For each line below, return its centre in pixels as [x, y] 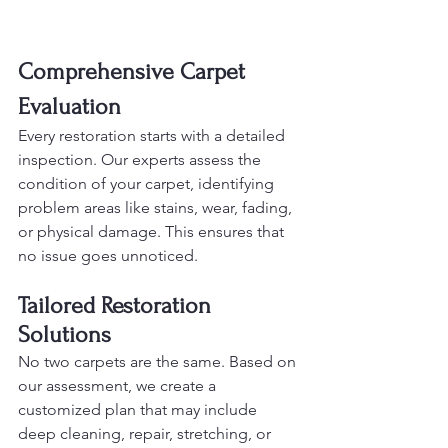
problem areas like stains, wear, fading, [157, 207]
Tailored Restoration [117, 305]
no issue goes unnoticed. [108, 255]
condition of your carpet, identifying [148, 183]
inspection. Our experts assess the [141, 159]
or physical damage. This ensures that [153, 231]
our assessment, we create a [119, 385]
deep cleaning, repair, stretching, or [146, 433]
